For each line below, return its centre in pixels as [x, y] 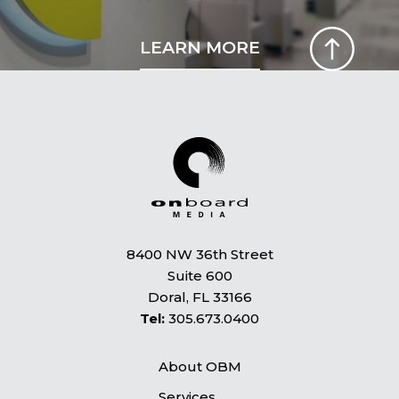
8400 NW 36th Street [199, 254]
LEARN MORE [199, 47]
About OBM [199, 366]
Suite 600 [199, 275]
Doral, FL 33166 [199, 297]
